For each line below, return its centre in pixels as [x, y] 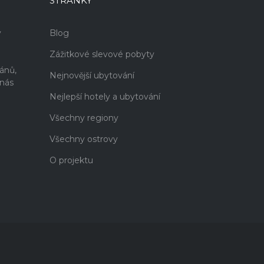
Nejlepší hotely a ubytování [105, 97]
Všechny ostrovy [83, 139]
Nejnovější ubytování [92, 75]
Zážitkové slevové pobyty [102, 54]
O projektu [71, 160]
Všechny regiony [84, 118]
